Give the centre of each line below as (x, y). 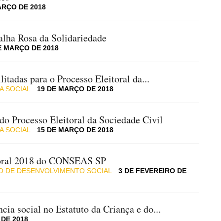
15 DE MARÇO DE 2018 (75, 130)
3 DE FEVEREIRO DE (152, 171)
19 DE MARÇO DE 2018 (75, 89)
